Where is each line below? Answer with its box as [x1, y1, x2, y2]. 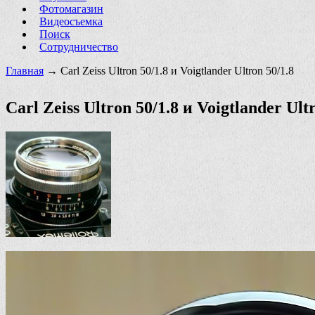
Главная [6, 64, 44, 77]
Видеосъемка [39, 15, 103, 27]
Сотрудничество [39, 40, 119, 53]
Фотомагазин [39, 2, 104, 15]
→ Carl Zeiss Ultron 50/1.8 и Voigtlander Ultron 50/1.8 [44, 64, 294, 77]
